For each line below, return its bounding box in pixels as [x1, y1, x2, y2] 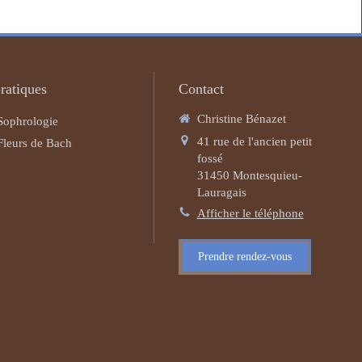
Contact [178, 81, 224, 97]
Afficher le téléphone [196, 206, 304, 220]
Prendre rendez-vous [197, 250, 292, 263]
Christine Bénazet [196, 112, 286, 125]
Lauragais [196, 185, 246, 199]
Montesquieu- [232, 168, 302, 182]
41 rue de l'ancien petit [196, 134, 312, 148]
